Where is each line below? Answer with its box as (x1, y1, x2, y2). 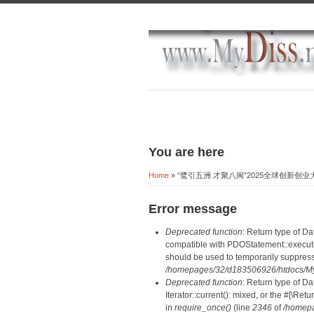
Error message (149, 202, 237, 216)
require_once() (175, 303, 231, 313)
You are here (149, 145, 224, 159)
